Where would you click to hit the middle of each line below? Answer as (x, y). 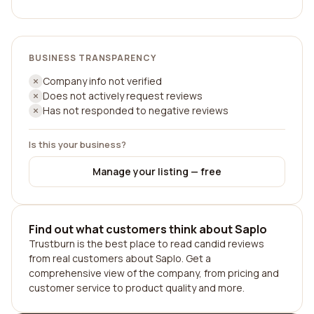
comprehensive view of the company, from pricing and (154, 273)
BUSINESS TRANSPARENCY (93, 58)
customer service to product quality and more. (137, 288)
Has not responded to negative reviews (136, 110)
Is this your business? (77, 144)
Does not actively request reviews (123, 96)
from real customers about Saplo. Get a (120, 258)
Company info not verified (102, 81)
